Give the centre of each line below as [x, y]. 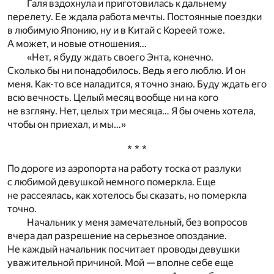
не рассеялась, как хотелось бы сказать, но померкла [127, 196]
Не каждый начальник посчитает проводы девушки [124, 250]
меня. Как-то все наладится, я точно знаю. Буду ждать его [137, 84]
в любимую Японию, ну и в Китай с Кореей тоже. [116, 30]
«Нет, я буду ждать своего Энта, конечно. [120, 57]
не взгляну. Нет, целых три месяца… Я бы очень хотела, [131, 111]
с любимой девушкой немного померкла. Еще [112, 182]
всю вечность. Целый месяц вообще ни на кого [113, 97]
